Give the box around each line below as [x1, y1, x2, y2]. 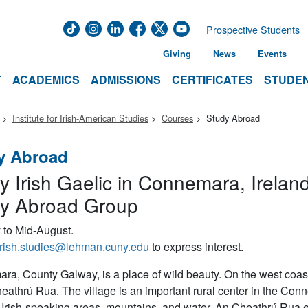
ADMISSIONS [91, 71, 161, 87]
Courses [162, 111, 193, 124]
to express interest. [151, 239, 243, 254]
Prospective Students [206, 22, 300, 36]
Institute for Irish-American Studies [12, 111, 148, 124]
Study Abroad [206, 111, 260, 124]
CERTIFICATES [172, 71, 253, 87]
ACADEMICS [12, 71, 80, 87]
